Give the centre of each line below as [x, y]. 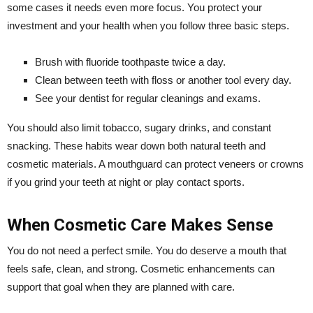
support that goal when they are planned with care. [121, 286]
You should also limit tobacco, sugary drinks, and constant [139, 127]
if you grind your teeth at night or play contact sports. [126, 182]
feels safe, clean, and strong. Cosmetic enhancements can [141, 268]
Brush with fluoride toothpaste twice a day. [130, 61]
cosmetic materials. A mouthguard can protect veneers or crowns [155, 163]
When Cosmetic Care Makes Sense [140, 225]
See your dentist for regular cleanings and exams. [148, 98]
